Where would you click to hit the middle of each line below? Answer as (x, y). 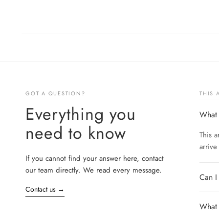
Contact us (42, 189)
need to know (76, 133)
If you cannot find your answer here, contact (95, 158)
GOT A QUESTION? (55, 93)
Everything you (81, 114)
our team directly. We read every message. (94, 170)
